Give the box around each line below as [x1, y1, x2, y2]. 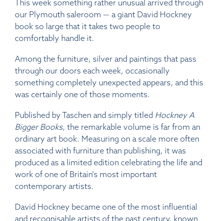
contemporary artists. [15, 181, 94, 191]
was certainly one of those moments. [15, 89, 150, 99]
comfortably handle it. [15, 33, 94, 43]
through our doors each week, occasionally [15, 66, 170, 75]
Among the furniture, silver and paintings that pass [15, 54, 196, 64]
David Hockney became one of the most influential [15, 202, 197, 212]
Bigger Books [15, 122, 63, 132]
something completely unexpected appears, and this [15, 77, 203, 87]
